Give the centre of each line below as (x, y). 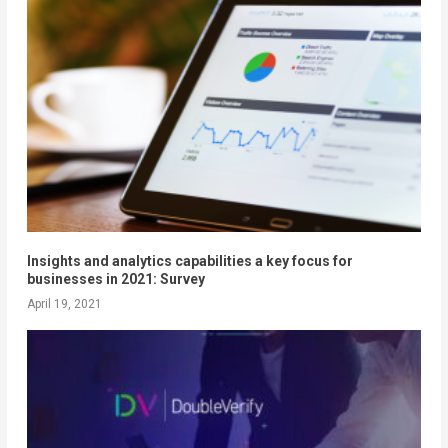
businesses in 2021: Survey (115, 279)
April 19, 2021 (64, 304)
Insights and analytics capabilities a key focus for (189, 261)
